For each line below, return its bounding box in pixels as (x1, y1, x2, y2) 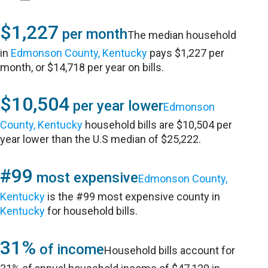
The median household (127, 29, 237, 41)
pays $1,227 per (147, 47, 225, 59)
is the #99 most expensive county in (45, 190, 221, 203)
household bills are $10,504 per (83, 118, 233, 131)
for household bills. (45, 205, 138, 217)
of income (36, 241, 105, 258)
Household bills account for (104, 244, 236, 257)
